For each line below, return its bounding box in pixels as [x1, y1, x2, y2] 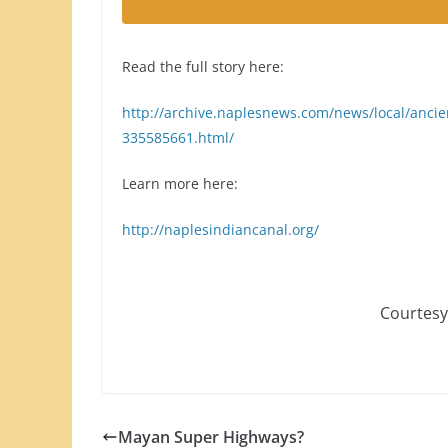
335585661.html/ [122, 127, 234, 147]
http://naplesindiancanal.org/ [122, 219, 319, 239]
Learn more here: [122, 173, 238, 193]
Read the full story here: [122, 56, 284, 76]
